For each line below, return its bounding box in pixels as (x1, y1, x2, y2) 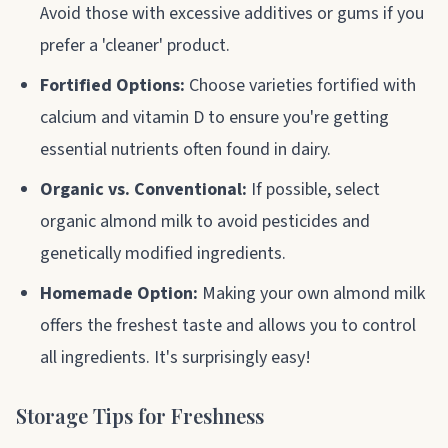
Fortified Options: (40, 72, 185, 98)
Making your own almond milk (198, 280, 425, 306)
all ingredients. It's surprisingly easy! (40, 344, 311, 370)
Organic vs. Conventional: (40, 176, 247, 202)
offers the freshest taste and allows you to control (40, 312, 416, 338)
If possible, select (247, 176, 380, 202)
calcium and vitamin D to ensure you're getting (40, 104, 389, 130)
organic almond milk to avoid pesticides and (40, 208, 370, 234)
